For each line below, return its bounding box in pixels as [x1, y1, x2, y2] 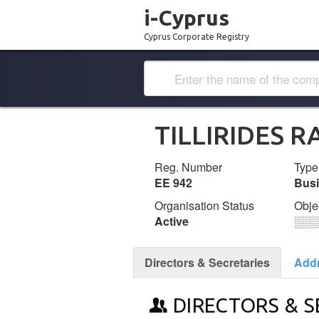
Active [155, 213, 189, 229]
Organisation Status [155, 197, 254, 214]
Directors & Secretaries [145, 254, 270, 271]
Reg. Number [155, 159, 222, 175]
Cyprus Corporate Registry [144, 32, 249, 41]
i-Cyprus [144, 6, 229, 30]
